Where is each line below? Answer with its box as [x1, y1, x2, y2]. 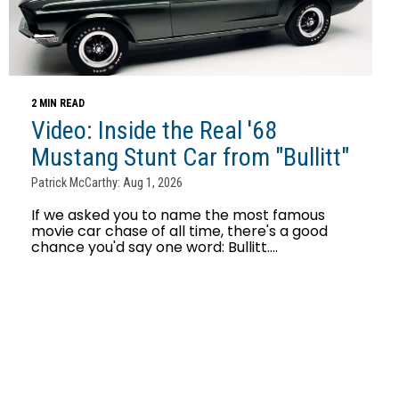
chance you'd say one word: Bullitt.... [31, 236, 278, 257]
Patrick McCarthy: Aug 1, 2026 [31, 175, 183, 191]
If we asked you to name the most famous [31, 204, 325, 225]
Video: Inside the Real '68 [31, 115, 277, 145]
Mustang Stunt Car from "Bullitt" [31, 142, 349, 172]
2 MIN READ [31, 96, 85, 110]
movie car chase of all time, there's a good [31, 220, 328, 241]
